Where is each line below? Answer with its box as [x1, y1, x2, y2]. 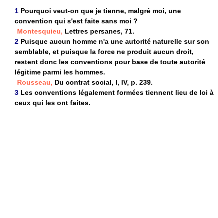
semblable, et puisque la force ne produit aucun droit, [15, 47, 194, 55]
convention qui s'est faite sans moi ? [15, 17, 138, 25]
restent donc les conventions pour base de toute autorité [15, 57, 205, 66]
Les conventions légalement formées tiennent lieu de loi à [20, 88, 214, 96]
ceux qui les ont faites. [15, 98, 91, 107]
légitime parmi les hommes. [15, 68, 105, 76]
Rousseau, [17, 78, 53, 86]
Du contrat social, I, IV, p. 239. [53, 78, 153, 86]
